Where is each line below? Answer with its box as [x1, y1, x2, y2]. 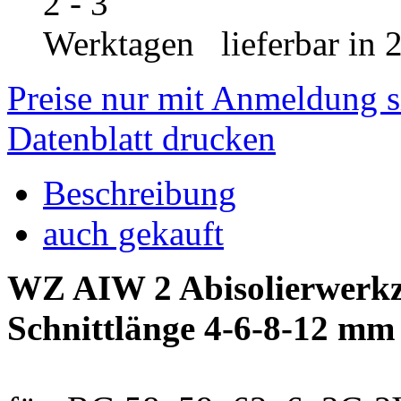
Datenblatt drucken [7, 118, 276, 158]
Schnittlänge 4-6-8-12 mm [7, 308, 395, 347]
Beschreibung [43, 173, 236, 212]
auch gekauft [43, 213, 224, 252]
